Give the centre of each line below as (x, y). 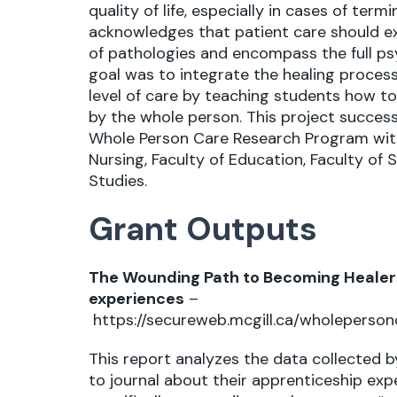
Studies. (118, 180)
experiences (136, 298)
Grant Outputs (203, 229)
